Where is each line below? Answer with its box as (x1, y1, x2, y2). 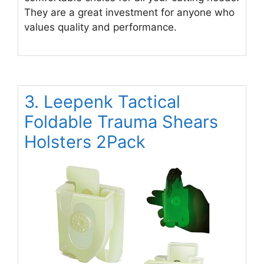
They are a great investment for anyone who (24, 6, 235, 18)
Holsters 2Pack (24, 131, 146, 153)
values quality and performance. (24, 21, 177, 33)
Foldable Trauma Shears (24, 111, 218, 133)
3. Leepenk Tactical (24, 91, 180, 113)
